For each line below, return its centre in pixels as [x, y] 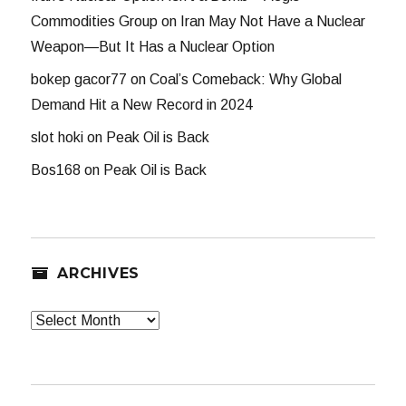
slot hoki [58, 138]
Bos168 [56, 170]
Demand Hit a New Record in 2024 [142, 105]
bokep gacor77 [79, 80]
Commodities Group [95, 22]
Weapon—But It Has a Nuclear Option [153, 47]
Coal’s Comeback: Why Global [246, 80]
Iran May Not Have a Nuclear [273, 22]
